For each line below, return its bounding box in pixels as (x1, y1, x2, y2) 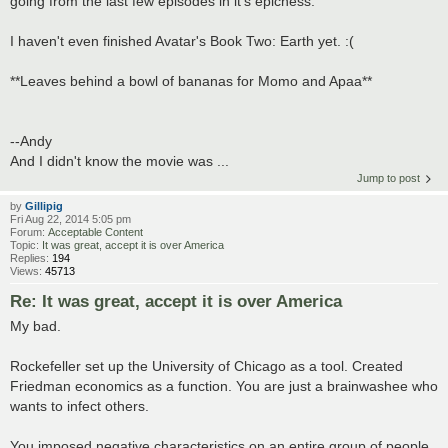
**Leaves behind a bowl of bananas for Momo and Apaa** (10, 73, 372, 90)
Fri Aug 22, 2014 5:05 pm (10, 213, 131, 226)
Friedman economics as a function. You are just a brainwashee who (10, 378, 438, 395)
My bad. (10, 318, 61, 335)
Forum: (10, 226, 48, 239)
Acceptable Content (48, 226, 143, 239)
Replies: (10, 252, 52, 265)
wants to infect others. (10, 398, 149, 415)
